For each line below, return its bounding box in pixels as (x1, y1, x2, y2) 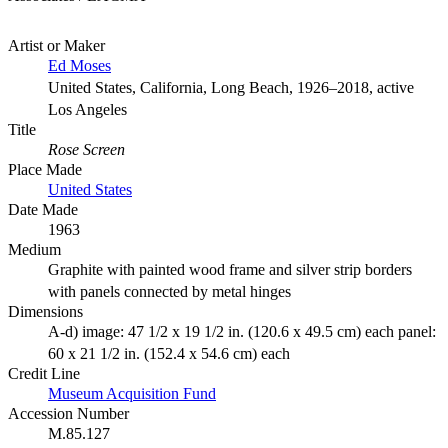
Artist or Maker (8, 37, 105, 55)
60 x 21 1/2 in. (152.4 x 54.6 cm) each (48, 345, 290, 363)
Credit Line (8, 365, 80, 383)
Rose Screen (48, 141, 125, 159)
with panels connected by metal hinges (48, 283, 291, 301)
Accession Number (8, 405, 129, 423)
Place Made (8, 161, 82, 179)
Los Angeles (48, 101, 127, 119)
